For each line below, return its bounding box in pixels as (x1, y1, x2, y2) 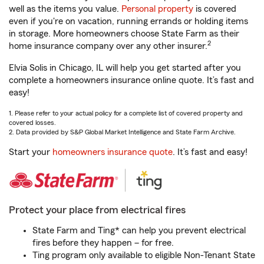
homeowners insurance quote (52, 147, 173, 157)
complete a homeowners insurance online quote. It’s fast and (9, 75, 254, 85)
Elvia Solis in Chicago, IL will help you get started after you (9, 63, 241, 72)
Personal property (121, 4, 193, 14)
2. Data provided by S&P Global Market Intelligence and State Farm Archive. (9, 128, 236, 136)
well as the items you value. (9, 4, 121, 14)
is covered (193, 4, 236, 14)
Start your (9, 147, 52, 157)
